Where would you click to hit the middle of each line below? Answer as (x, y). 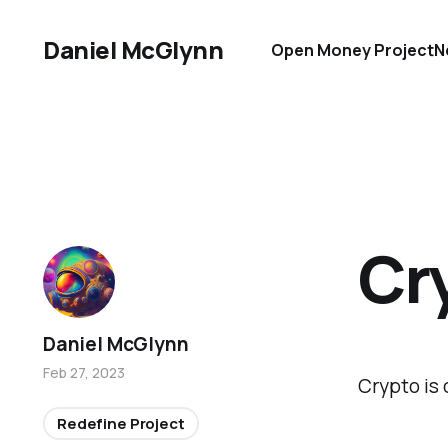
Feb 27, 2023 (84, 372)
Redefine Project (121, 423)
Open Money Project (353, 49)
